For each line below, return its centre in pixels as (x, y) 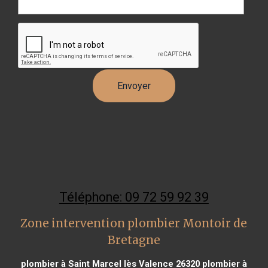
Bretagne (134, 240)
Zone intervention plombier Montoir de (134, 223)
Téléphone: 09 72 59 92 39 (134, 197)
